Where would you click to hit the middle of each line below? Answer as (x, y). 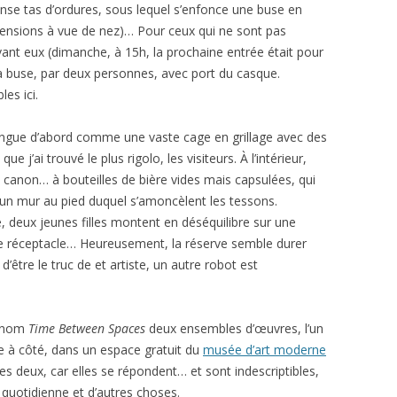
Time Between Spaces (87, 328)
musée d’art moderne (265, 350)
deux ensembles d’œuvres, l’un (234, 328)
